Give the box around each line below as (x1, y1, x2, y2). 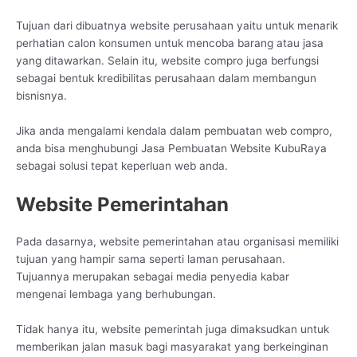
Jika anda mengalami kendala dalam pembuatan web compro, (16, 124, 332, 138)
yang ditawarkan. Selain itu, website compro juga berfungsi (16, 54, 319, 68)
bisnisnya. (16, 89, 67, 103)
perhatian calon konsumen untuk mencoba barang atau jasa (16, 37, 324, 50)
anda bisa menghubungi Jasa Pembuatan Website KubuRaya (16, 142, 327, 155)
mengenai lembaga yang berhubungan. (16, 288, 216, 300)
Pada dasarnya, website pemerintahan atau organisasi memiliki (16, 235, 339, 248)
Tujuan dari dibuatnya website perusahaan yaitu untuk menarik (16, 19, 338, 33)
